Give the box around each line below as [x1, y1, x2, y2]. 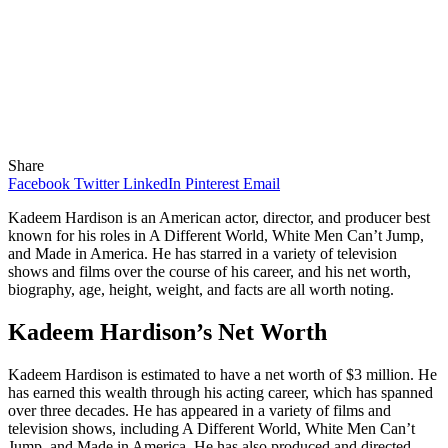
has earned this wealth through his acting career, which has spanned [8, 383, 433, 401]
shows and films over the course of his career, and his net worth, [8, 262, 411, 280]
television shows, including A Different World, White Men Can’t [8, 419, 415, 437]
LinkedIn [123, 174, 181, 192]
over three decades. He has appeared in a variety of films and [8, 401, 391, 419]
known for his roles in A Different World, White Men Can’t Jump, [8, 226, 424, 244]
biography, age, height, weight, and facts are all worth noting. [8, 280, 394, 298]
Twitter [74, 174, 119, 192]
